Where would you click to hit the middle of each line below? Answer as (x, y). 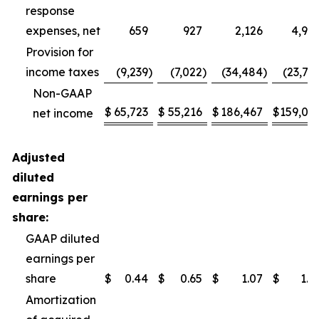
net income (63, 113)
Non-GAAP (62, 93)
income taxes (62, 72)
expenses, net (63, 31)
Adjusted (38, 157)
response (50, 11)
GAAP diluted (63, 239)
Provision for (59, 52)
